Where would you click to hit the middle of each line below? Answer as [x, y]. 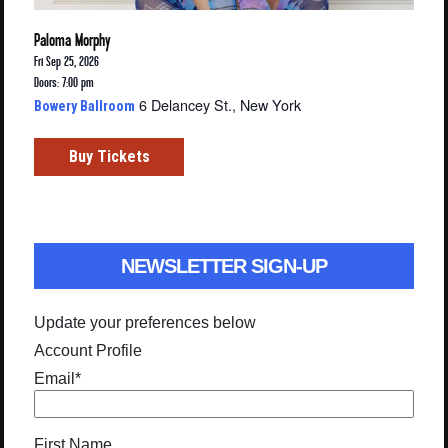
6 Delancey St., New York [220, 105]
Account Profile [88, 351]
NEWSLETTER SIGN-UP [224, 266]
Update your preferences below [145, 323]
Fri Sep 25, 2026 [66, 62]
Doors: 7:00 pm [64, 83]
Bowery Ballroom [84, 107]
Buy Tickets [109, 157]
